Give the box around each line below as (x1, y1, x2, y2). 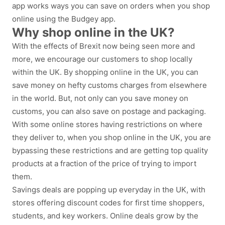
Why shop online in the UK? (12, 25, 175, 40)
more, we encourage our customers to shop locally (12, 54, 192, 64)
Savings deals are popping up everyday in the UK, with (12, 185, 205, 195)
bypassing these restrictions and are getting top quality (12, 146, 208, 156)
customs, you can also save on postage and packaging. (12, 106, 206, 117)
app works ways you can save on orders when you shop (12, 1, 210, 11)
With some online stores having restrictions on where (12, 120, 202, 130)
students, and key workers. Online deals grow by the (12, 211, 198, 221)
